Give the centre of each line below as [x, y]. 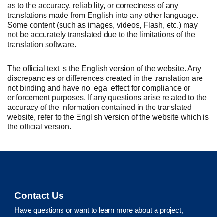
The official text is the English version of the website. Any [104, 69]
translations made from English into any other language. [103, 15]
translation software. [42, 44]
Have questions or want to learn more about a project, [99, 210]
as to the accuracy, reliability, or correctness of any [93, 6]
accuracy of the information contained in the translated [100, 107]
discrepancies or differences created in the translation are [105, 78]
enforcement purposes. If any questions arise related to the [107, 98]
